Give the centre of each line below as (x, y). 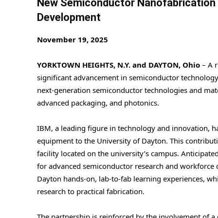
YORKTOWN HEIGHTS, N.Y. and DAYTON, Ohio (118, 64)
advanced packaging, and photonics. (98, 102)
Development (69, 17)
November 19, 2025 (73, 39)
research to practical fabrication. (91, 191)
